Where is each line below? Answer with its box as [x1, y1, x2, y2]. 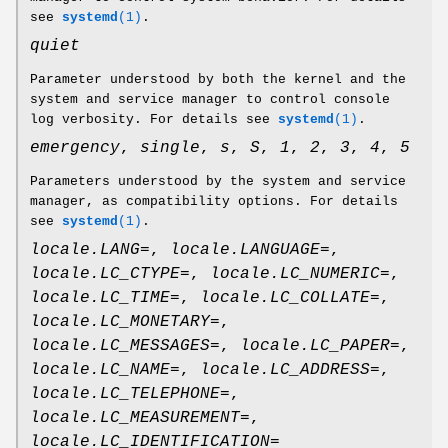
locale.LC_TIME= [30, 289, 180, 308]
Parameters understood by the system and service [30, 174, 406, 190]
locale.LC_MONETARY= [30, 313, 220, 332]
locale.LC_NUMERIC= [210, 265, 390, 284]
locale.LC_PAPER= [240, 337, 400, 356]
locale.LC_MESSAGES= [30, 337, 220, 356]
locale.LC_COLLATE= [200, 289, 380, 308]
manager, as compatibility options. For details [30, 194, 398, 210]
